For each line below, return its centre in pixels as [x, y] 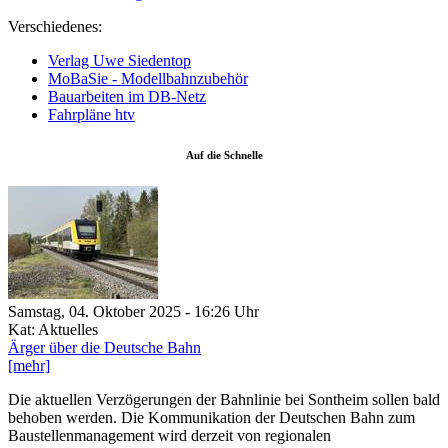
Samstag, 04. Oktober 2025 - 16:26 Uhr [133, 311]
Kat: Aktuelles [53, 329]
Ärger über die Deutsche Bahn [104, 347]
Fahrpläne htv [91, 114]
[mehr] [29, 365]
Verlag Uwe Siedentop [119, 60]
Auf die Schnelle [224, 154]
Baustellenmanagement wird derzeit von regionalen [169, 435]
